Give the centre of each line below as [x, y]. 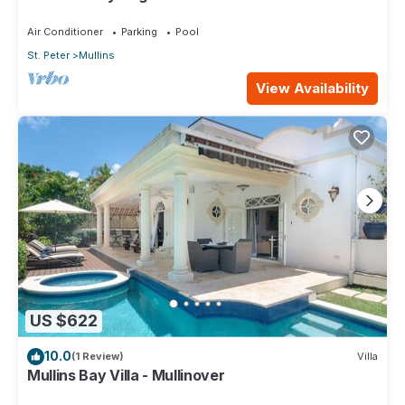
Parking [139, 32]
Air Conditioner [65, 32]
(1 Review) [98, 357]
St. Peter [48, 56]
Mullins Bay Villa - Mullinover [126, 375]
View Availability [312, 89]
